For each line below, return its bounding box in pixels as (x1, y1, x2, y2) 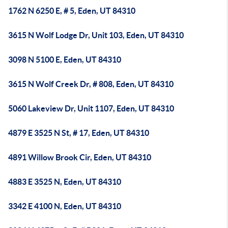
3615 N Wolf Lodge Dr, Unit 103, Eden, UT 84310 (8, 31, 184, 40)
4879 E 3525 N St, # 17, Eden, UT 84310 (8, 128, 149, 137)
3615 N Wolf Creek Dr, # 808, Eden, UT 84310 (8, 79, 174, 89)
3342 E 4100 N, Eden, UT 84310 (8, 202, 121, 211)
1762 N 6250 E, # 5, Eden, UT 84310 (8, 6, 135, 15)
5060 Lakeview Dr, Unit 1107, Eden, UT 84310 (8, 104, 174, 113)
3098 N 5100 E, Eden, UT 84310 (8, 55, 121, 64)
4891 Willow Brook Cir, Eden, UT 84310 (8, 153, 151, 162)
